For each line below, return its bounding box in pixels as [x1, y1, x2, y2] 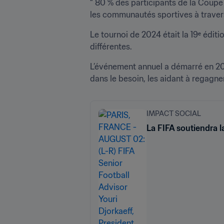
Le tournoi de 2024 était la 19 [90, 29, 198, 39]
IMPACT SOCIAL [146, 108, 201, 118]
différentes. [90, 41, 132, 51]
